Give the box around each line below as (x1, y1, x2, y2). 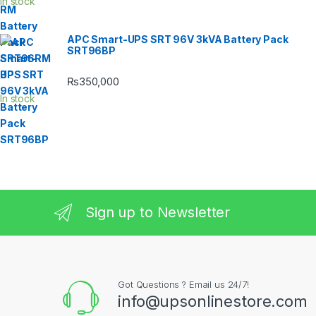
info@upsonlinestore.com (118, 292, 308, 311)
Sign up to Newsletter (85, 204, 231, 221)
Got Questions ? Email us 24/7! (118, 279, 249, 291)
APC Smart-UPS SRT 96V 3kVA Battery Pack (67, 32, 288, 45)
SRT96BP (67, 44, 116, 56)
